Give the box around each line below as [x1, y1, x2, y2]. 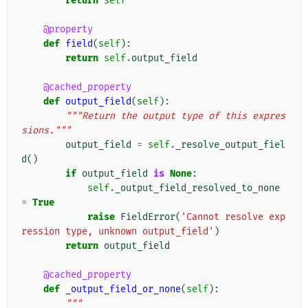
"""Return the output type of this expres [65, 110, 285, 122]
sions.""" [21, 124, 71, 137]
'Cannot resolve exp [181, 211, 285, 223]
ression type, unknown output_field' [21, 225, 214, 238]
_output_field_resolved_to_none [115, 182, 280, 195]
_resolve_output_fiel [175, 139, 285, 151]
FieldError [120, 211, 175, 223]
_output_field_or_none [65, 283, 181, 296]
